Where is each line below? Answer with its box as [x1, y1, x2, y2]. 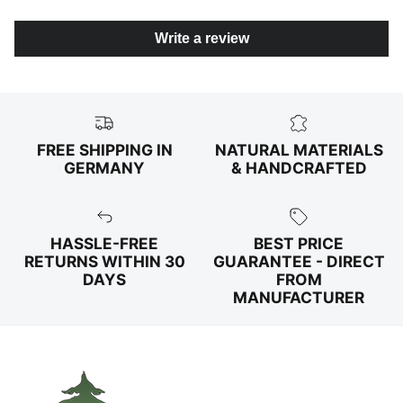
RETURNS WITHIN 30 [23, 251, 185, 271]
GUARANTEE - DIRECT [212, 251, 385, 271]
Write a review [154, 31, 249, 47]
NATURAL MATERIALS [214, 140, 383, 160]
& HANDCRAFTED [230, 158, 367, 178]
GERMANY [64, 158, 145, 178]
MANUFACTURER [233, 287, 364, 307]
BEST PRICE [254, 233, 344, 253]
